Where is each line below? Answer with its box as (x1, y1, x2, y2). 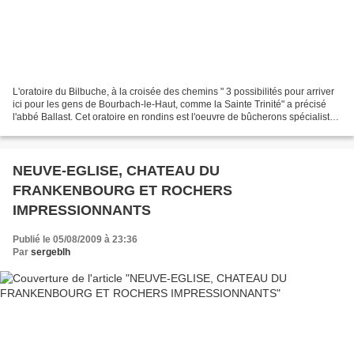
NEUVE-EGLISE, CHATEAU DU (13, 163, 220, 179)
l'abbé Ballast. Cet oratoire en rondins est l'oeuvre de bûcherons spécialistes (13, 111, 340, 123)
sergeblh (31, 247, 70, 258)
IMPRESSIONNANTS (13, 202, 151, 219)
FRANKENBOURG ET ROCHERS (13, 183, 232, 199)
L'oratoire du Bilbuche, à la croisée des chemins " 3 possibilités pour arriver (13, 86, 334, 98)
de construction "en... (13, 124, 102, 136)
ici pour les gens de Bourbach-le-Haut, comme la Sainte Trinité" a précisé (13, 99, 326, 111)
